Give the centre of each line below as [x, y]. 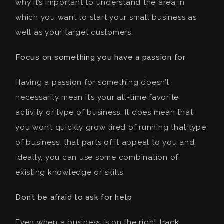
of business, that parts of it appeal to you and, [106, 142]
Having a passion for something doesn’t [92, 82]
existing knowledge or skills [69, 172]
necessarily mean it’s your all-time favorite [97, 97]
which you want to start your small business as [106, 17]
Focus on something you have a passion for [101, 57]
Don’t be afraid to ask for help [74, 197]
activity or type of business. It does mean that [104, 112]
